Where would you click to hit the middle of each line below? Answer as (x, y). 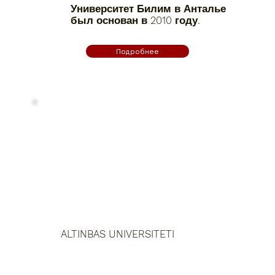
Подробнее (137, 51)
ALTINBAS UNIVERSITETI (118, 234)
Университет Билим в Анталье (149, 9)
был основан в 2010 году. (136, 20)
